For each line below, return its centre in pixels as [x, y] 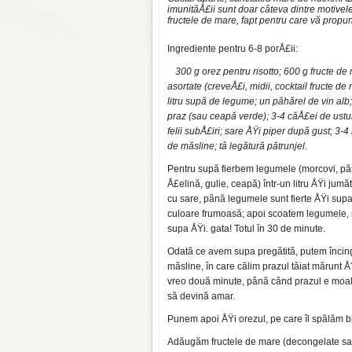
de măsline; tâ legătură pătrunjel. [238, 146]
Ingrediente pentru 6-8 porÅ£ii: [233, 49]
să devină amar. [201, 296]
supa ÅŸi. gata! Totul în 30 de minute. [246, 229]
